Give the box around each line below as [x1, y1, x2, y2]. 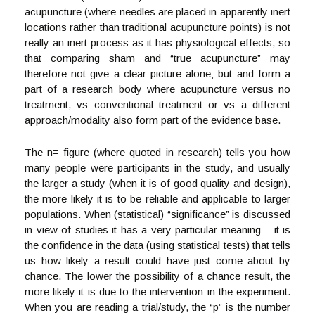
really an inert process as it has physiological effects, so [25, 37, 290, 49]
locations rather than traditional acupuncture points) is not [25, 21, 290, 33]
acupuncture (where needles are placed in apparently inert [25, 6, 290, 18]
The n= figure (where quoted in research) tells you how [25, 146, 290, 158]
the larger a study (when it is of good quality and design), [25, 177, 290, 189]
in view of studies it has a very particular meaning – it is [25, 224, 290, 236]
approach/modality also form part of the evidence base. [25, 114, 281, 126]
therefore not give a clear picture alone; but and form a [25, 67, 290, 79]
